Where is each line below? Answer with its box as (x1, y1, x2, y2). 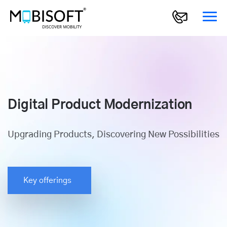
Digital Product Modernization (8, 98, 193, 112)
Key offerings (23, 176, 75, 185)
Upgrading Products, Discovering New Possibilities (8, 130, 219, 140)
